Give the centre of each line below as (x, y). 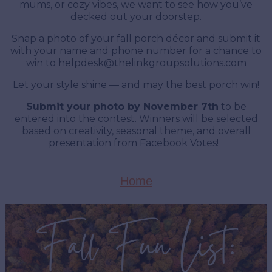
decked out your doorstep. (136, 16)
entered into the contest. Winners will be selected (136, 118)
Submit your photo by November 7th (122, 106)
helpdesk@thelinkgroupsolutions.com (152, 63)
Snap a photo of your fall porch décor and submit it (136, 38)
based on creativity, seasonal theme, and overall (136, 131)
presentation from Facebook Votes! (136, 143)
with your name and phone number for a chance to (136, 50)
